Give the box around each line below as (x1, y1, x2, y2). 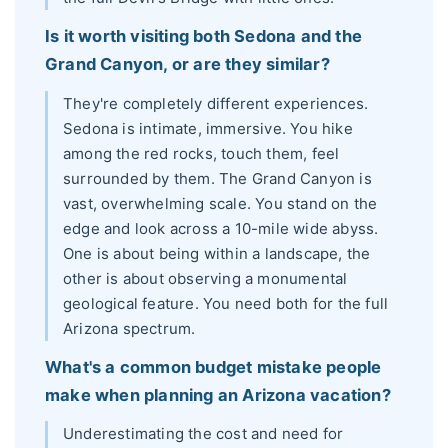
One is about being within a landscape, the (63, 243, 371, 263)
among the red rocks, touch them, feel (63, 143, 340, 163)
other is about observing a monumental (63, 268, 348, 288)
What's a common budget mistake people (45, 357, 382, 378)
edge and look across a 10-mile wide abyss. (63, 218, 379, 238)
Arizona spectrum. (63, 318, 196, 338)
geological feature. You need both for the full (63, 293, 389, 313)
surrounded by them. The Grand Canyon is (63, 168, 372, 188)
